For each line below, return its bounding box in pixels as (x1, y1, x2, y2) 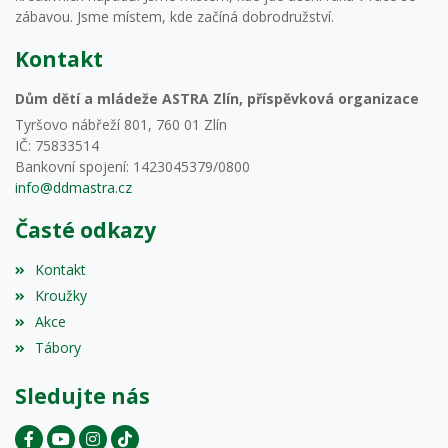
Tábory (35, 337, 82, 357)
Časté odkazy (15, 216, 156, 245)
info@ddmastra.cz (15, 178, 132, 198)
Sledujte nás (15, 381, 150, 410)
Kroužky (35, 286, 88, 305)
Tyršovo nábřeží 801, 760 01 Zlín (15, 115, 227, 135)
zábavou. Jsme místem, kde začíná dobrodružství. (15, 7, 334, 27)
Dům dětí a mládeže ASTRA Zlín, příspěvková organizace (15, 89, 419, 109)
